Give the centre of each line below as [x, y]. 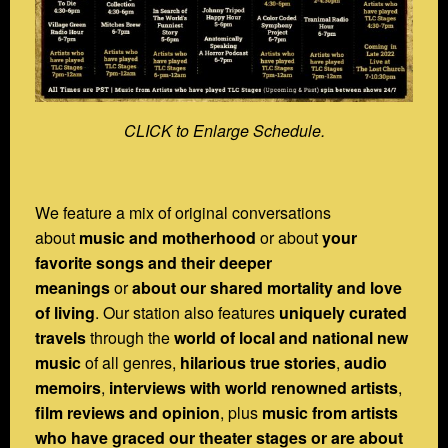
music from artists [330, 412]
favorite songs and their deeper [153, 262]
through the [132, 337]
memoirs [68, 387]
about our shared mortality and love [267, 287]
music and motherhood [165, 237]
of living [65, 312]
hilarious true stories [258, 362]
